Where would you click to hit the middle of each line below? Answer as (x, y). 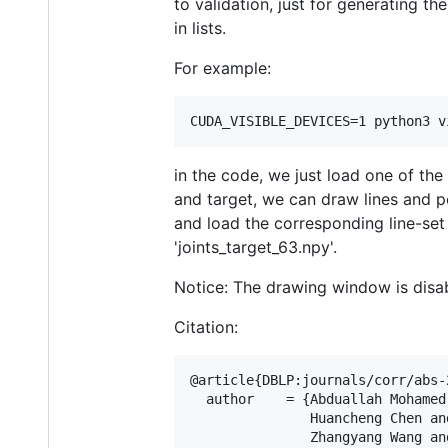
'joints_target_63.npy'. (255, 246)
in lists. (200, 27)
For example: (222, 67)
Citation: (206, 326)
